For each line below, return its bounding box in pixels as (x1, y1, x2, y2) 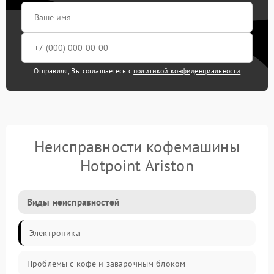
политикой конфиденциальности (133, 66, 241, 75)
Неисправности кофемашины (34, 136, 240, 157)
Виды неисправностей (27, 196, 119, 208)
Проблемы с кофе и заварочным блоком (27, 258, 186, 269)
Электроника (29, 228, 80, 239)
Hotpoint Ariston (80, 155, 194, 176)
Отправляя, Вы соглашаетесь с (33, 66, 134, 75)
